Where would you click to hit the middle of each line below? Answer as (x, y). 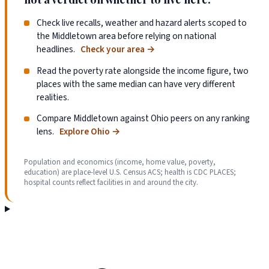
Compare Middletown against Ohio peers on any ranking (143, 119)
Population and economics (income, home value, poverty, (120, 162)
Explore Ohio (85, 132)
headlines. (56, 50)
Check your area (113, 50)
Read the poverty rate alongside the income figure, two (142, 71)
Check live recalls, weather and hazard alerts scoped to (141, 23)
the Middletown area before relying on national (126, 36)
